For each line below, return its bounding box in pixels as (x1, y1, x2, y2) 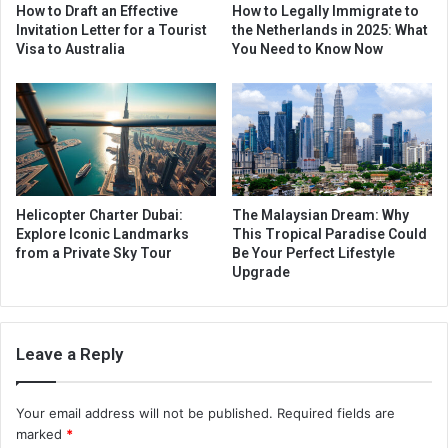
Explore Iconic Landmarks (16, 225, 189, 242)
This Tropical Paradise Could (232, 225, 427, 242)
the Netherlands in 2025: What (232, 21, 428, 38)
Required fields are (277, 404, 395, 421)
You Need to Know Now (232, 40, 383, 57)
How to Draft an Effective (16, 2, 178, 19)
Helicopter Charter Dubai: (16, 206, 183, 223)
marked (16, 425, 66, 442)
